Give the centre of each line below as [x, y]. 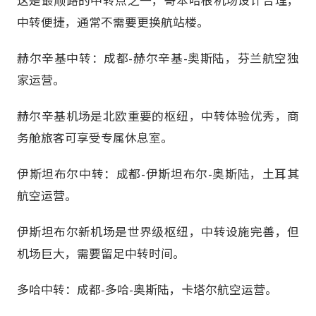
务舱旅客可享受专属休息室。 [95, 137]
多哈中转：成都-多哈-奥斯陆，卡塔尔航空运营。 [147, 290]
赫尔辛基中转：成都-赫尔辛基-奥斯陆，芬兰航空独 [158, 57]
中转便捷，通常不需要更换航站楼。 [113, 22]
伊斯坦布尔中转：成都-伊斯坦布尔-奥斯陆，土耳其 [158, 173]
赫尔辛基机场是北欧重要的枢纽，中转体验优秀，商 [158, 115]
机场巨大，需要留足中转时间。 [101, 254]
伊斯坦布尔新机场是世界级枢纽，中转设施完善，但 [158, 232]
